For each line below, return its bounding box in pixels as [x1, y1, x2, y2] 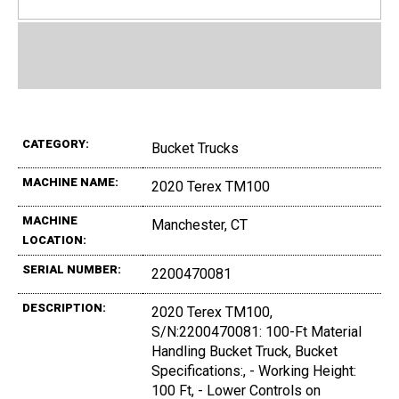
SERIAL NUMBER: [22, 263, 121, 277]
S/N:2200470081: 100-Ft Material [151, 323, 362, 341]
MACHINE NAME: [22, 175, 118, 190]
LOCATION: [22, 233, 86, 248]
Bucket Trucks [151, 140, 239, 158]
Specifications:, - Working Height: [151, 362, 356, 380]
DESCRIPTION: [22, 301, 106, 315]
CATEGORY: [22, 137, 89, 151]
